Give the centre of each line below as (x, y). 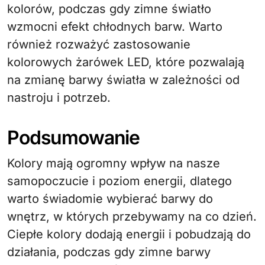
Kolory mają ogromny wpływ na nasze (114, 163)
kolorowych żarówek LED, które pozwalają (126, 62)
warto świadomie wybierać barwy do (110, 199)
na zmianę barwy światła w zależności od (123, 80)
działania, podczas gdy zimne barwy (109, 252)
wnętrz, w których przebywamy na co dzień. (132, 216)
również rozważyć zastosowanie (99, 44)
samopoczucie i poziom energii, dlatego (119, 181)
